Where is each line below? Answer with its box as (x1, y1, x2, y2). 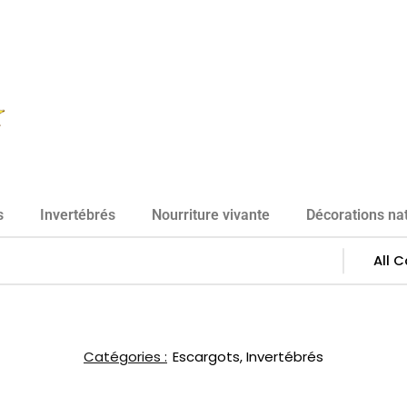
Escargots (173, 347, 240, 366)
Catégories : (84, 347, 167, 366)
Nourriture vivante (152, 206, 270, 223)
